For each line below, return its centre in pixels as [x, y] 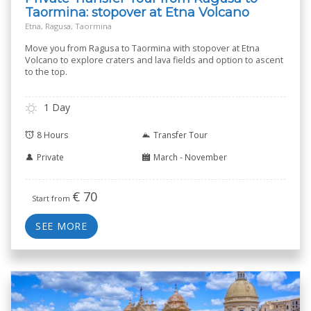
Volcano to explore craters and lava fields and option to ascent [154, 60]
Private [50, 158]
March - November [190, 158]
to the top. [46, 72]
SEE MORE [61, 226]
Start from [52, 199]
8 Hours [52, 135]
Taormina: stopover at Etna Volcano [137, 12]
